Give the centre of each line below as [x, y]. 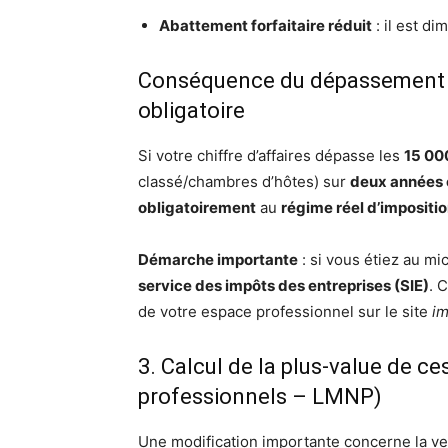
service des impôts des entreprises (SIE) [283, 286]
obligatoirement [197, 208]
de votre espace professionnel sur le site [285, 312]
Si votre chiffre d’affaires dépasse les [271, 156]
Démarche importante [218, 260]
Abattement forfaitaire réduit [265, 26]
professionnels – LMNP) [260, 397]
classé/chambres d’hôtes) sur [244, 182]
